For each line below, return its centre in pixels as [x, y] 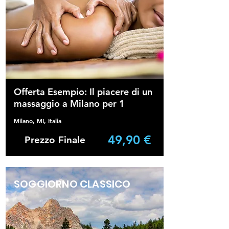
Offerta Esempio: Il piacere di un [83, 92]
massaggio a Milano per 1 [69, 104]
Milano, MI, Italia [38, 121]
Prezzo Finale [55, 140]
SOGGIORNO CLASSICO [72, 184]
